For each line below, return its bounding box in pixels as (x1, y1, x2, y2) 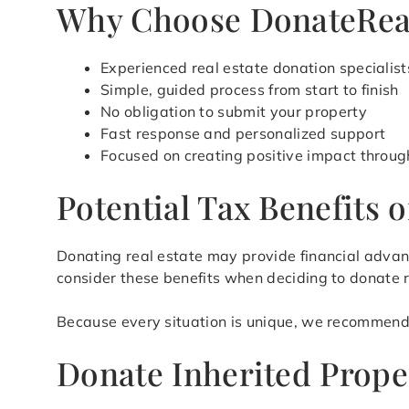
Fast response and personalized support (100, 124, 386, 143)
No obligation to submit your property (100, 102, 367, 121)
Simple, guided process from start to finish (100, 80, 399, 100)
